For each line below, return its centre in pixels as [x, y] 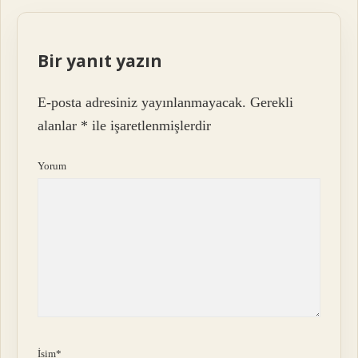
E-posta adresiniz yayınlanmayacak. [142, 102]
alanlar [60, 125]
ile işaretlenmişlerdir [150, 125]
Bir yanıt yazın [100, 60]
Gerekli [272, 102]
